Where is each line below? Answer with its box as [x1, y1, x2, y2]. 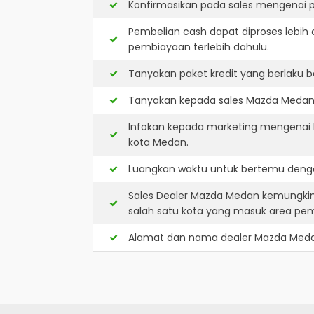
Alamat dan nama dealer [128, 231, 254, 245]
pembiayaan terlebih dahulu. [128, 40, 269, 54]
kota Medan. [128, 135, 189, 149]
